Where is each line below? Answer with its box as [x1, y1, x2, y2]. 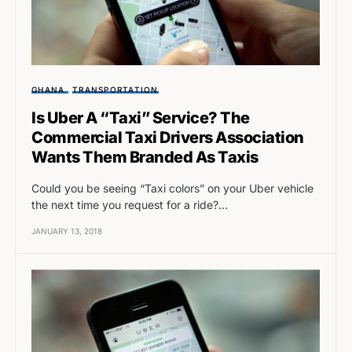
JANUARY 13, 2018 [31, 226, 102, 236]
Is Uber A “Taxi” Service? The [31, 108, 250, 128]
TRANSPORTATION [72, 85, 159, 95]
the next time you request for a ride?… [31, 198, 228, 212]
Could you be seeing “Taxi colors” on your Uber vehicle [31, 181, 313, 196]
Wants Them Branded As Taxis [31, 148, 258, 167]
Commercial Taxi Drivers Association [31, 128, 304, 148]
